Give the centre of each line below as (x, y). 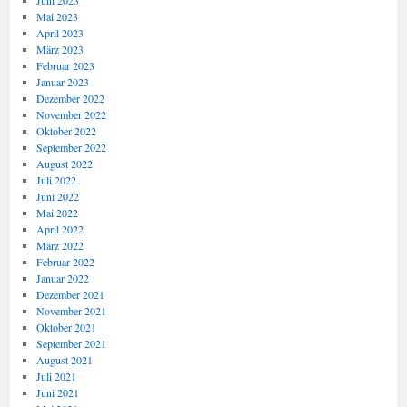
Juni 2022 (57, 196)
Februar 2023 (65, 65)
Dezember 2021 (70, 294)
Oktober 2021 (66, 327)
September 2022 (71, 147)
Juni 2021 (57, 392)
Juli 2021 (56, 376)
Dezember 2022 (70, 98)
